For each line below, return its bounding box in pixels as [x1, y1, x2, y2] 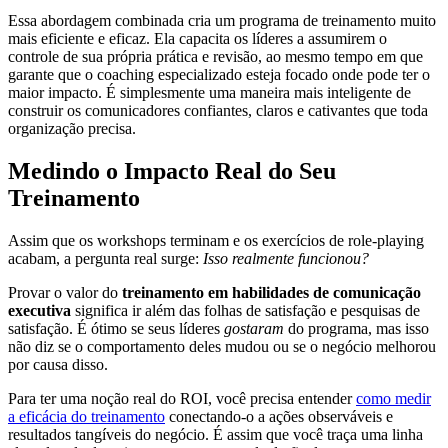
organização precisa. [8, 119, 136, 137]
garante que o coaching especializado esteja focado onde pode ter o [8, 65, 430, 83]
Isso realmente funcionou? [203, 249, 369, 267]
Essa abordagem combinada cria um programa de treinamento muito [8, 11, 436, 29]
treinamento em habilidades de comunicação [122, 283, 421, 301]
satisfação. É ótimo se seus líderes [8, 319, 224, 337]
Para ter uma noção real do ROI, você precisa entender [8, 389, 356, 407]
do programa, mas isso [284, 319, 429, 337]
